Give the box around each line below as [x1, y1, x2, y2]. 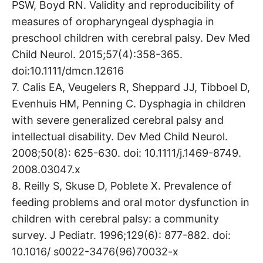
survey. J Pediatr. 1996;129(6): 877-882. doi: [12, 228, 231, 241]
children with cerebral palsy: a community [12, 212, 219, 225]
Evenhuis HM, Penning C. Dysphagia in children [12, 97, 246, 110]
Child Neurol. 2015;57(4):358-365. [12, 48, 183, 60]
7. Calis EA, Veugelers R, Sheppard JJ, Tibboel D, [12, 80, 250, 93]
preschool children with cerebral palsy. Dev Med [12, 31, 250, 44]
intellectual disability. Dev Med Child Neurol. [12, 130, 228, 143]
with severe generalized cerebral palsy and [12, 113, 224, 126]
